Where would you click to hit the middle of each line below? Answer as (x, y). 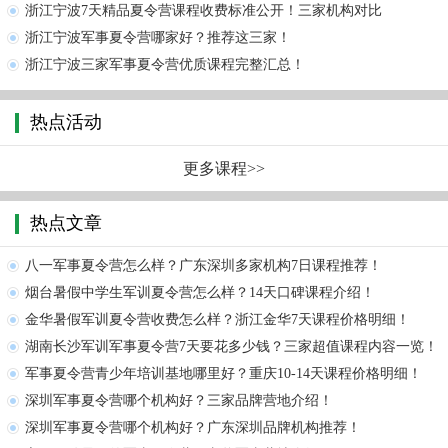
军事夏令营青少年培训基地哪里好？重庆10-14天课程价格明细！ (223, 374)
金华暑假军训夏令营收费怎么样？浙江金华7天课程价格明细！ (217, 320)
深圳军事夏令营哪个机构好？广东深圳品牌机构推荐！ (193, 428)
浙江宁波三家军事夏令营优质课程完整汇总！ (165, 65)
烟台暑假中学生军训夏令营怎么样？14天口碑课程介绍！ (200, 293)
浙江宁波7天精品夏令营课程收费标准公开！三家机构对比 (203, 11)
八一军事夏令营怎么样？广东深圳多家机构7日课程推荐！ (203, 266)
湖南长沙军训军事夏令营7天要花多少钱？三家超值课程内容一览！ (231, 347)
